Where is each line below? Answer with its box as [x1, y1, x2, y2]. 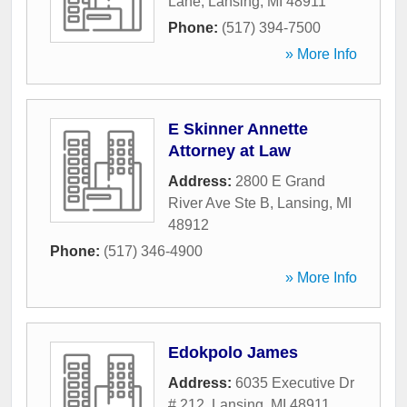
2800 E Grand [235, 174, 325, 190]
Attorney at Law [168, 142, 291, 161]
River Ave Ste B [168, 195, 270, 212]
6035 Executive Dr [235, 375, 354, 392]
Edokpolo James [168, 343, 298, 362]
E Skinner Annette [168, 120, 308, 139]
